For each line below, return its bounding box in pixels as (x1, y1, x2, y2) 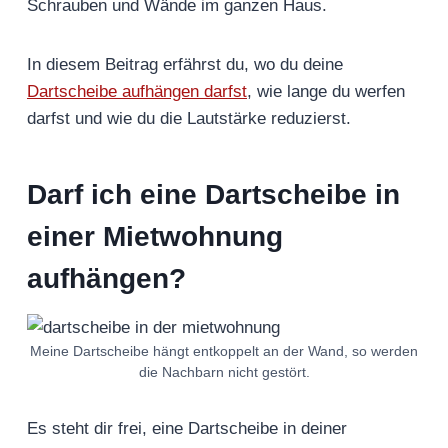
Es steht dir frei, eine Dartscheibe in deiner (27, 419, 347, 439)
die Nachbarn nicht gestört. (138, 365, 310, 381)
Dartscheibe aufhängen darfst (27, 82, 247, 102)
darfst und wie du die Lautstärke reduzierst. (27, 109, 351, 129)
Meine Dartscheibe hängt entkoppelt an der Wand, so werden (30, 344, 418, 360)
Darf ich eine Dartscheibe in (27, 179, 400, 211)
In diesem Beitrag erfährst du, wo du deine (27, 55, 343, 75)
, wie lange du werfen (247, 82, 405, 102)
